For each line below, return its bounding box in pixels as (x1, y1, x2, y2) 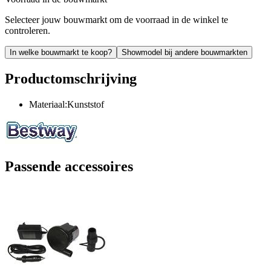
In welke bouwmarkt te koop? (10, 47, 112, 57)
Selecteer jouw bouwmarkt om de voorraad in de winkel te (5, 14, 228, 25)
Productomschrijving (5, 70, 137, 87)
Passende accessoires (5, 158, 133, 174)
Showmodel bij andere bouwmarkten (122, 47, 247, 57)
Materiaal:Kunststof (29, 99, 104, 109)
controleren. (5, 25, 50, 36)
